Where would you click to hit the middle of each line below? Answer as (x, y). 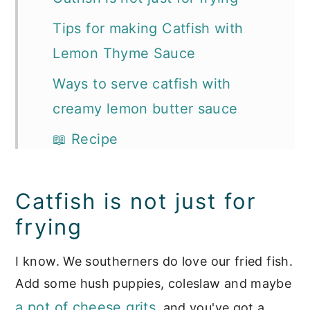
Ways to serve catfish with (142, 83)
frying (49, 226)
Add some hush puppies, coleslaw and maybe (154, 283)
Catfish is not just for (136, 201)
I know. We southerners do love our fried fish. (154, 261)
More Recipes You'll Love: (140, 169)
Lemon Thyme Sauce (124, 53)
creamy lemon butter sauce (145, 108)
